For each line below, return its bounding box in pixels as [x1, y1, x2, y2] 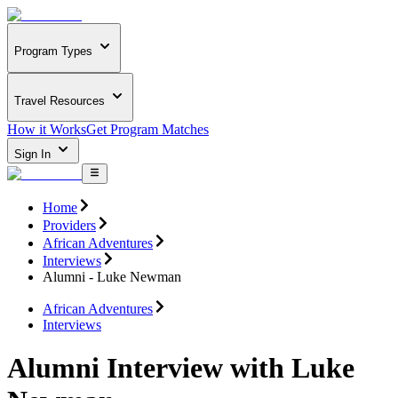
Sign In [14, 147, 54, 162]
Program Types [14, 44, 92, 59]
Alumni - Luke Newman [43, 268, 181, 284]
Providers [43, 217, 96, 233]
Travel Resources [14, 93, 105, 107]
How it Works [7, 122, 86, 138]
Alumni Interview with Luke [7, 352, 354, 385]
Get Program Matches [86, 122, 209, 138]
